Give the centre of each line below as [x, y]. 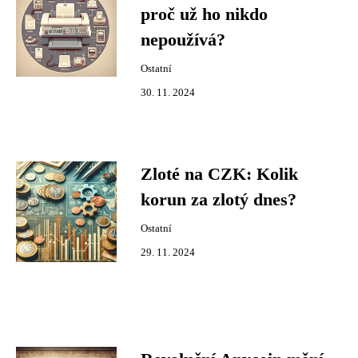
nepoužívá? [183, 40]
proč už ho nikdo [204, 14]
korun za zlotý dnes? [219, 200]
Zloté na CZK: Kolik [219, 174]
